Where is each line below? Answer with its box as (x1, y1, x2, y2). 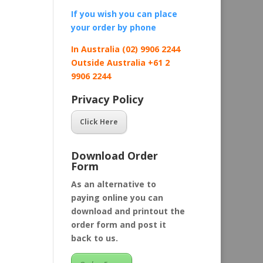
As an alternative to (70, 178, 156, 190)
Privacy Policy (70, 92, 143, 107)
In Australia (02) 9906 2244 (70, 43, 180, 55)
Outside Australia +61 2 (70, 56, 170, 68)
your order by (70, 21, 130, 33)
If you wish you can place (70, 8, 177, 19)
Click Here (79, 117, 118, 127)
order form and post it (70, 218, 166, 230)
